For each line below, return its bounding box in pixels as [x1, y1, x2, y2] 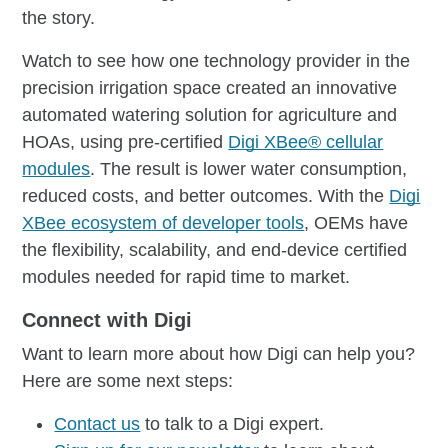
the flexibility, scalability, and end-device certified [22, 239, 408, 260]
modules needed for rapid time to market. [22, 266, 351, 287]
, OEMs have [304, 212, 409, 233]
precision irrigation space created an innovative [22, 77, 398, 98]
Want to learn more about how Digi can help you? [22, 343, 416, 364]
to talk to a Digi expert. [140, 413, 325, 434]
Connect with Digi [22, 308, 193, 331]
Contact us [54, 413, 141, 434]
